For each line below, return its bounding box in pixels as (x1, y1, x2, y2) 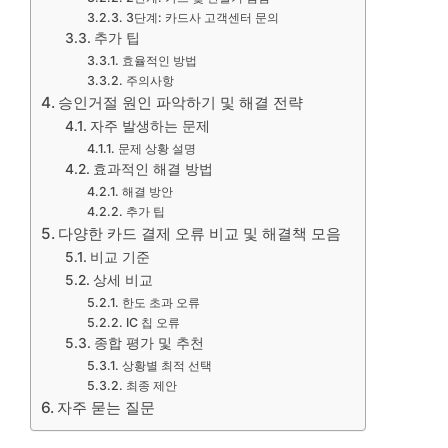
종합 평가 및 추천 (93, 335, 204, 351)
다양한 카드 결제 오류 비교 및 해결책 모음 (58, 224, 342, 243)
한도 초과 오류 (121, 295, 200, 310)
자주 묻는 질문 (57, 398, 156, 417)
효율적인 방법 (121, 53, 197, 68)
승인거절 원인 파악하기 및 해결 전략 (58, 93, 304, 112)
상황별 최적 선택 (121, 358, 212, 373)
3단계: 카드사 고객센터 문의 (125, 10, 279, 25)
